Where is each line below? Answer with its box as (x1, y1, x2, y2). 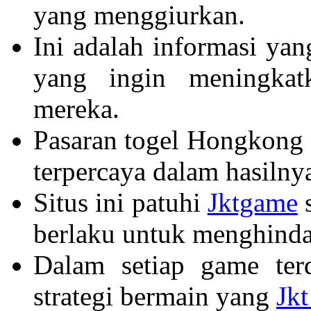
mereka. (33, 93, 119, 124)
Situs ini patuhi (33, 187, 208, 217)
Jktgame (207, 187, 298, 217)
